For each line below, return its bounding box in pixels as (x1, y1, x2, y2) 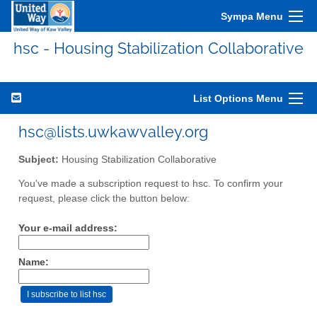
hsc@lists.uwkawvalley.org (18, 122, 208, 141)
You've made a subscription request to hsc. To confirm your (18, 178, 283, 190)
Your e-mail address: (18, 223, 117, 234)
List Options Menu (193, 93, 283, 104)
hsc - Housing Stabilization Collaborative (13, 39, 304, 57)
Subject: (18, 154, 59, 165)
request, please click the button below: (18, 193, 190, 204)
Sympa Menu (221, 11, 283, 22)
